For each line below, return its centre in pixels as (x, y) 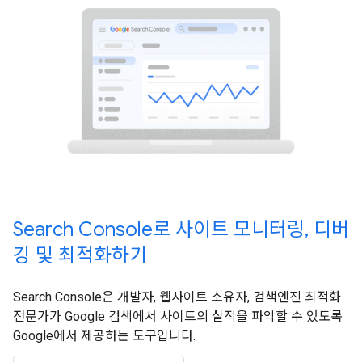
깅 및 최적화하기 (80, 256)
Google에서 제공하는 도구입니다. (104, 336)
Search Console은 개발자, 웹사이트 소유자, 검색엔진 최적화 (177, 297)
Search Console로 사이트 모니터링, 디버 (181, 230)
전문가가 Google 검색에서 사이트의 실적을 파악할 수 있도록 (178, 317)
